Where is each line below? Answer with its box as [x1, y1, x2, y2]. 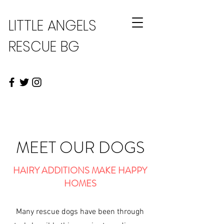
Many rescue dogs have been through [15, 207, 144, 217]
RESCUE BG [8, 37, 79, 56]
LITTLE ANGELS [8, 16, 96, 35]
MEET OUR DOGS [15, 136, 144, 159]
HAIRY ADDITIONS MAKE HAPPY [13, 164, 147, 177]
